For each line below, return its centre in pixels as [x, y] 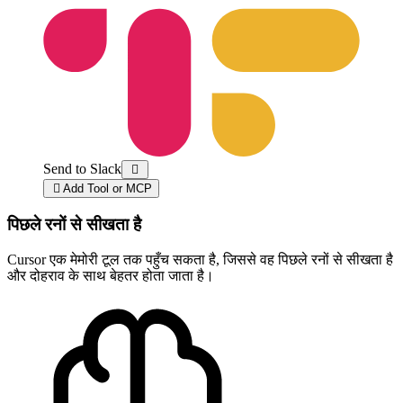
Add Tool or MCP [107, 189]
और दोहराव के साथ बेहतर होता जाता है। [111, 275]
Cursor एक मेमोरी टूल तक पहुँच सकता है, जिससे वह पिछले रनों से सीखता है [200, 259]
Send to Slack [82, 169]
